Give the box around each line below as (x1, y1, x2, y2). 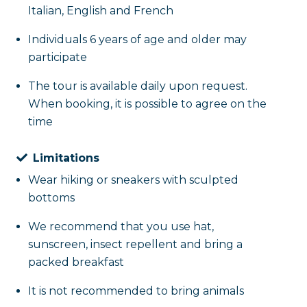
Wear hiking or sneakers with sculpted (27, 173, 238, 186)
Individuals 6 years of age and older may (27, 33, 247, 46)
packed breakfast (27, 256, 124, 269)
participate (27, 51, 87, 64)
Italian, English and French (27, 4, 173, 17)
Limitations (32, 151, 99, 164)
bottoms (27, 191, 75, 204)
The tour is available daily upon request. (27, 79, 247, 93)
